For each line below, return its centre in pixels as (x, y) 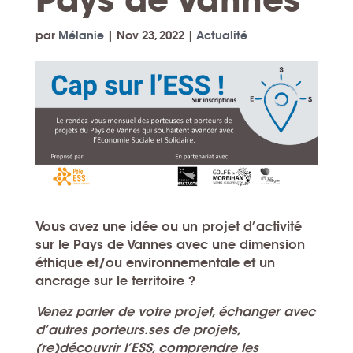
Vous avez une (82, 226)
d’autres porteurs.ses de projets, (137, 329)
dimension (272, 244)
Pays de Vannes (124, 244)
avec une (208, 244)
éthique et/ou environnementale (139, 262)
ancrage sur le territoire (110, 281)
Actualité (221, 35)
